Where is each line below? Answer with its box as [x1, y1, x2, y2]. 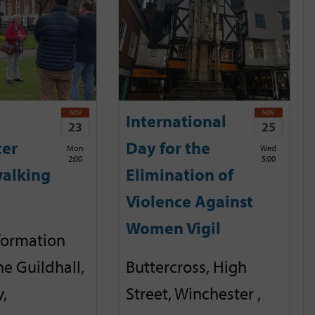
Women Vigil [126, 217, 221, 239]
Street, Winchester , [126, 282, 262, 304]
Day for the [126, 137, 211, 159]
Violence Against [126, 191, 254, 212]
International [126, 110, 227, 132]
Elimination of [126, 164, 234, 186]
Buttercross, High [126, 255, 247, 277]
